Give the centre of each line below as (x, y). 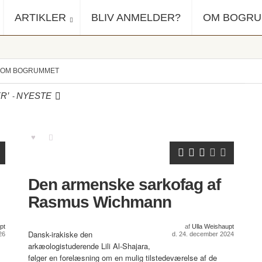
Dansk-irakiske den (60, 234)
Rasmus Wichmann (100, 202)
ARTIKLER (40, 18)
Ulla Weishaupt (213, 226)
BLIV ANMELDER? (136, 18)
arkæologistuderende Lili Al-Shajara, (89, 246)
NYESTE (34, 96)
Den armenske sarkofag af (124, 185)
